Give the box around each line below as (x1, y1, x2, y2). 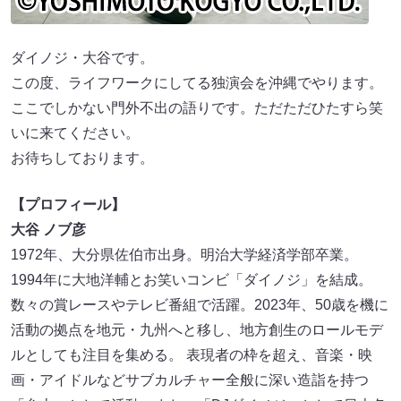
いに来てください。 (11, 125, 140, 141)
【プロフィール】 (11, 197, 140, 213)
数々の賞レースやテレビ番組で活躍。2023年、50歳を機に (11, 297, 388, 313)
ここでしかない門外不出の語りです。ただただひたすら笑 (11, 100, 383, 116)
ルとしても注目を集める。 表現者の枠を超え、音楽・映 (11, 347, 372, 363)
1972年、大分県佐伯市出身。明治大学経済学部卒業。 (11, 247, 358, 263)
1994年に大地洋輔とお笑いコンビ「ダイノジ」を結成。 (11, 272, 372, 288)
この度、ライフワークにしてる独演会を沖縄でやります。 (11, 75, 383, 91)
